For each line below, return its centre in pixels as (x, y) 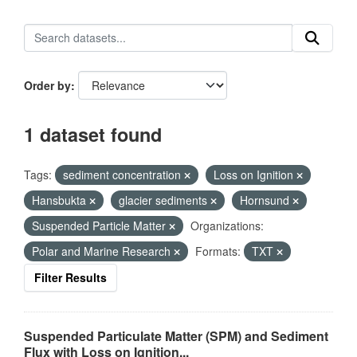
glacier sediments (165, 200)
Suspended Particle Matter (100, 226)
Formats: (218, 251)
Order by (47, 85)
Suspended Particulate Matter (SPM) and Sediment (176, 336)
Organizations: (227, 226)
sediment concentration (124, 175)
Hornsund (266, 200)
